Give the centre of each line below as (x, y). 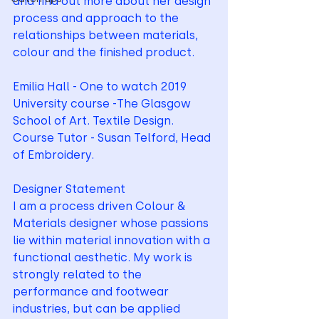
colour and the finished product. (104, 52)
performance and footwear (92, 292)
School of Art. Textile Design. (93, 121)
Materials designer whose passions (112, 223)
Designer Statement (69, 189)
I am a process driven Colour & (100, 206)
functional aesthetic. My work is (104, 257)
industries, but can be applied (98, 309)
